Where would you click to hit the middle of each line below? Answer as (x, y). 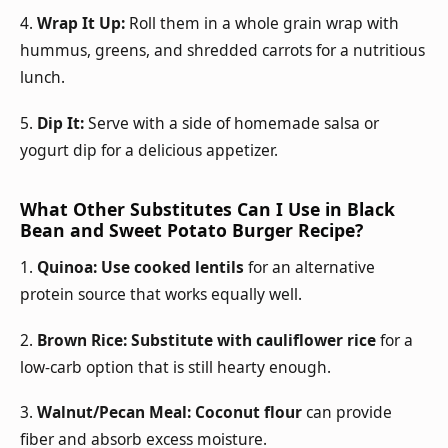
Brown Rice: (82, 339)
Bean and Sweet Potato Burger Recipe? (191, 230)
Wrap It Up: (81, 23)
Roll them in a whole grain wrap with (262, 23)
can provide (347, 412)
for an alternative (309, 267)
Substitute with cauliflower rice (253, 339)
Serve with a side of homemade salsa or (231, 122)
